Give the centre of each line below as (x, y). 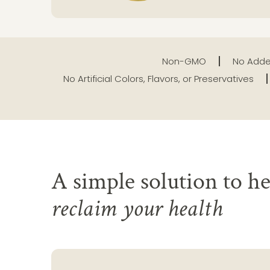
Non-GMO (184, 61)
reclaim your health (137, 208)
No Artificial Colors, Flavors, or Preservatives (158, 78)
